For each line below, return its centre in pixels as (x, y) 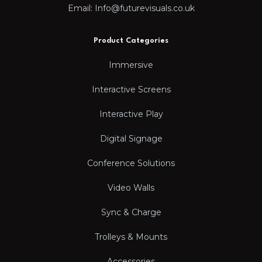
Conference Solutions (131, 163)
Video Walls (131, 188)
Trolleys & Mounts (131, 237)
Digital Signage (131, 139)
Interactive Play (131, 114)
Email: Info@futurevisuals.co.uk (131, 8)
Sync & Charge (131, 212)
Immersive (131, 65)
